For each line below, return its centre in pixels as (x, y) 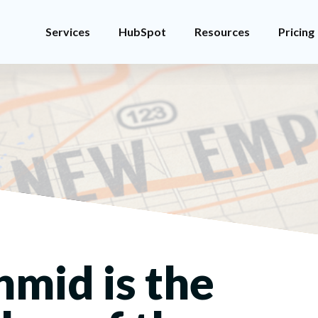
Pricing (296, 32)
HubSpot (142, 32)
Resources (222, 32)
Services (67, 32)
